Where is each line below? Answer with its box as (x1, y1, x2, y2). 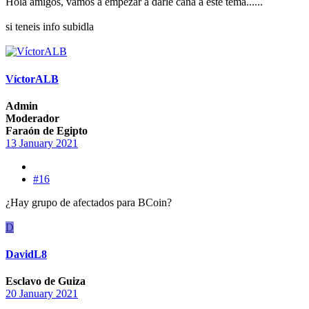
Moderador (6, 112, 59, 124)
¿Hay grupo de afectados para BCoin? (6, 196, 172, 208)
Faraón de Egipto (6, 124, 88, 137)
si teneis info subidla (6, 21, 94, 33)
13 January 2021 (6, 137, 78, 149)
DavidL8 (6, 248, 47, 261)
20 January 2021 (6, 288, 78, 300)
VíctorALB (6, 72, 59, 85)
